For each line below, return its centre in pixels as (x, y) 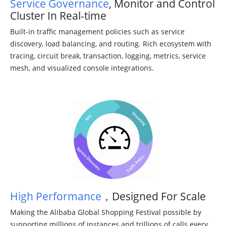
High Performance (56, 196)
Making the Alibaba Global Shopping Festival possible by (106, 212)
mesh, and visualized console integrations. (82, 68)
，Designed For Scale (154, 196)
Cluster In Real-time (58, 15)
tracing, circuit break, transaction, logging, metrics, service (108, 55)
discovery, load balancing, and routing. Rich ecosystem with (111, 43)
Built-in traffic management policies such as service (97, 31)
